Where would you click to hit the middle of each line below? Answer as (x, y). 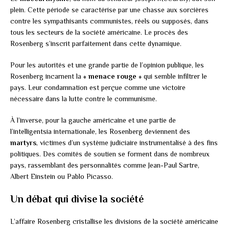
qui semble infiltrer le (174, 76)
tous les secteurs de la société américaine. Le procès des (99, 32)
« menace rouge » (112, 76)
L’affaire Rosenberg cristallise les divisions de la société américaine (114, 221)
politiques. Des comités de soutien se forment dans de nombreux (110, 154)
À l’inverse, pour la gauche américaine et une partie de (93, 120)
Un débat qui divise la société (77, 199)
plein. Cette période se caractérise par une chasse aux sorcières (109, 9)
